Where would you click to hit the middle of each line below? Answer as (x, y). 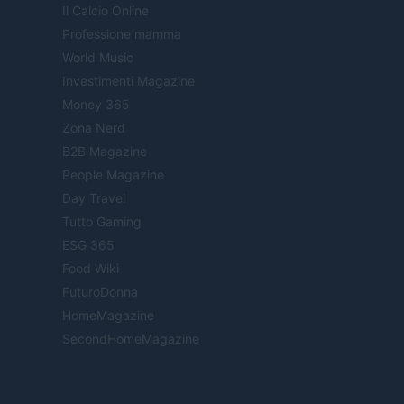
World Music (98, 57)
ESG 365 (88, 244)
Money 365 (96, 104)
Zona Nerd (94, 127)
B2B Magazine (105, 151)
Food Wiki (91, 268)
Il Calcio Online (106, 10)
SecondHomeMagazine (131, 338)
